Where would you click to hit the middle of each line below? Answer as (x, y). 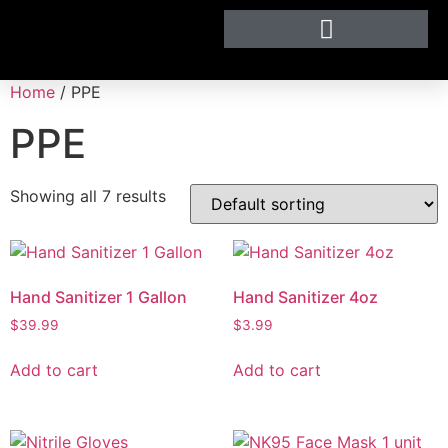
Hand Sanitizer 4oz (305, 297)
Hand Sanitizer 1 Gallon (98, 297)
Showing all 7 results (88, 196)
